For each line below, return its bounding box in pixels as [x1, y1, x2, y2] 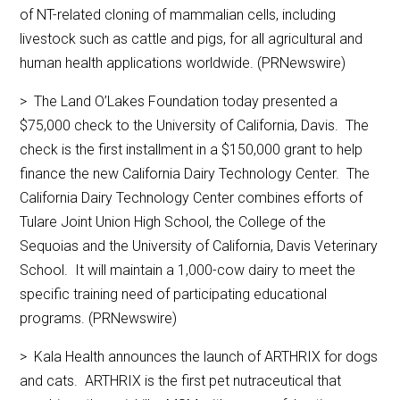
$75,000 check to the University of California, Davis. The [20, 117, 370, 135]
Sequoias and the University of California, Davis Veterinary [20, 237, 379, 255]
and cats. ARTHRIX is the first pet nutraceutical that [20, 372, 342, 390]
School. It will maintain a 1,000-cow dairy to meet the [20, 262, 356, 279]
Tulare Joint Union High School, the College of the [20, 213, 327, 231]
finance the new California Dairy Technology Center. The [20, 165, 371, 183]
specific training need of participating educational [20, 286, 328, 304]
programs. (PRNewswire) [20, 310, 178, 328]
